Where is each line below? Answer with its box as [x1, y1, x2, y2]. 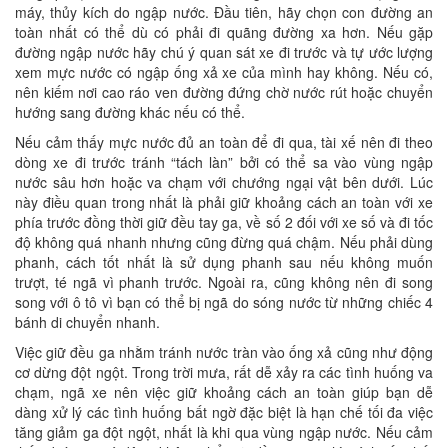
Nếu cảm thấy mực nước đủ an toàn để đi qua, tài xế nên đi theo [15, 132, 433, 153]
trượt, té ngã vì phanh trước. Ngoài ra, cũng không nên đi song [15, 272, 433, 293]
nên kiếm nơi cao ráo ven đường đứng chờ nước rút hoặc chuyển [15, 82, 433, 103]
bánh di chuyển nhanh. [15, 312, 160, 333]
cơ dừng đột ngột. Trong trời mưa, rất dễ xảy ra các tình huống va [15, 362, 433, 383]
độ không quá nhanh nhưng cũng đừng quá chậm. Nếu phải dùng [15, 232, 433, 253]
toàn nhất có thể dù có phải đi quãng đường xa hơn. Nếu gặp [15, 22, 433, 43]
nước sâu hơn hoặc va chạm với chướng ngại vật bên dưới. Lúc [15, 172, 433, 193]
